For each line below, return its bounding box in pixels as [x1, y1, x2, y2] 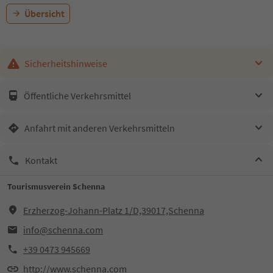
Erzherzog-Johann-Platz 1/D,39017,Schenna [23, 204, 204, 216]
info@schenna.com [23, 224, 103, 236]
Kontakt [25, 154, 57, 166]
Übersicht [24, 7, 65, 19]
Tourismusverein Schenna [7, 181, 105, 192]
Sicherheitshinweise [24, 57, 107, 69]
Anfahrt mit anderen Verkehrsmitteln [24, 121, 175, 134]
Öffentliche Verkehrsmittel [24, 89, 131, 102]
